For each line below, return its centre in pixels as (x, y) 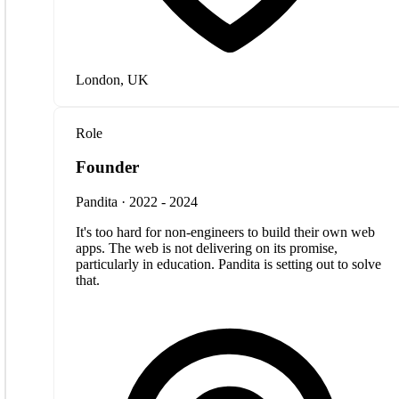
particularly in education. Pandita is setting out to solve (228, 264)
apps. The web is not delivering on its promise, (207, 248)
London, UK (112, 79)
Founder (107, 167)
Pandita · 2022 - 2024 (137, 201)
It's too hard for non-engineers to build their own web (225, 232)
